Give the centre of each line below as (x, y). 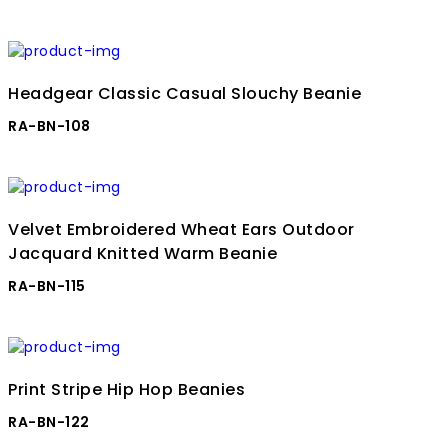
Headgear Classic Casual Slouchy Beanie (184, 94)
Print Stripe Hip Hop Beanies (126, 390)
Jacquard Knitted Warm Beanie (142, 254)
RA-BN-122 (49, 422)
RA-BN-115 (47, 286)
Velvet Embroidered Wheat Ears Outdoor (181, 230)
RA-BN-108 (49, 126)
